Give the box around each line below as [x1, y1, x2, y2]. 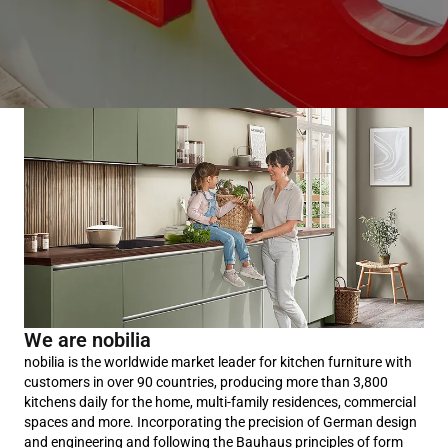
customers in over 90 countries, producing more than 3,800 [24, 374, 388, 390]
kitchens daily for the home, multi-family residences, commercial [24, 394, 416, 410]
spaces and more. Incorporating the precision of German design [24, 414, 417, 430]
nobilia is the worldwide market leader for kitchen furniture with [24, 354, 412, 370]
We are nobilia [24, 328, 151, 352]
